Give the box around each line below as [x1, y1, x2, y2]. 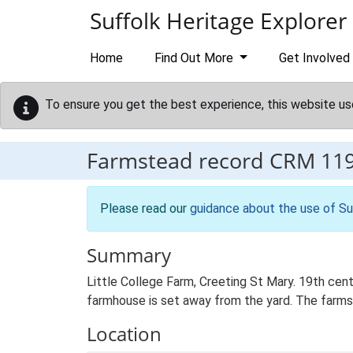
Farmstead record [87, 146, 269, 175]
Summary [87, 242, 171, 268]
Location [87, 321, 162, 347]
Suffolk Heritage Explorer [90, 6, 347, 35]
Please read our [100, 201, 190, 216]
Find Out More [154, 50, 236, 65]
